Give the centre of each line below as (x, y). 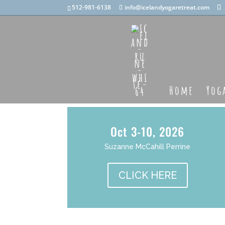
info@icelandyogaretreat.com (167, 7)
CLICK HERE (147, 176)
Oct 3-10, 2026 (148, 132)
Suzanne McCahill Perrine (148, 147)
